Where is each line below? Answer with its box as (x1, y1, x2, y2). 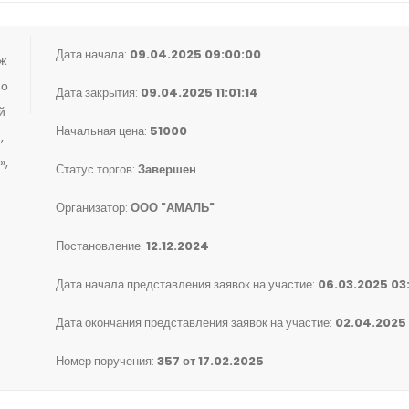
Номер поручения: (56, 352, 157, 370)
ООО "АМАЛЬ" (131, 199, 215, 216)
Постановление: (56, 237, 146, 255)
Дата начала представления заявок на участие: (56, 276, 318, 293)
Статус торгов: (56, 161, 138, 178)
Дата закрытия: (56, 84, 141, 101)
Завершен (138, 161, 196, 178)
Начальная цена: (56, 122, 150, 140)
